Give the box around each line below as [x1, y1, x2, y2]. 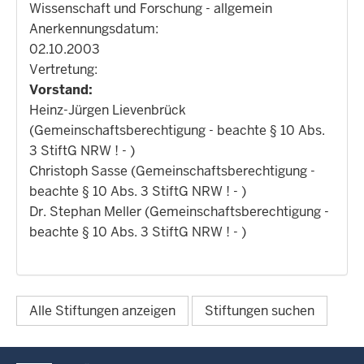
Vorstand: [29, 81, 93, 98]
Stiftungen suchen [205, 302, 314, 319]
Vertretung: [29, 61, 97, 78]
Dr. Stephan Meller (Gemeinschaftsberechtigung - [29, 203, 329, 220]
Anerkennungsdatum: [29, 20, 158, 37]
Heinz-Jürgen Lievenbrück [29, 102, 186, 119]
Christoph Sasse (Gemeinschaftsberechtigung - [29, 162, 315, 180]
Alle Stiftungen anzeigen [29, 302, 175, 319]
